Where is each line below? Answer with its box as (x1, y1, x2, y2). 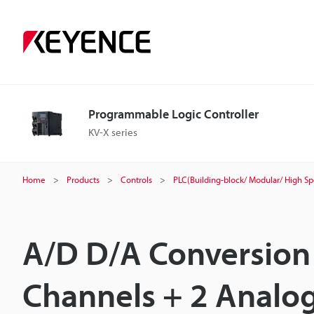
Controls (121, 174, 152, 185)
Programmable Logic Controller (88, 106, 259, 122)
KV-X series (88, 125, 137, 139)
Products (67, 174, 100, 185)
